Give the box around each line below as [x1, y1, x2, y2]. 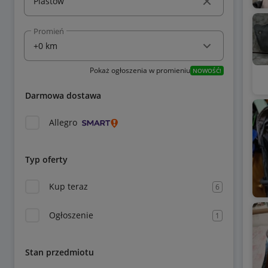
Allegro [49, 117, 77, 128]
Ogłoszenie [49, 209, 93, 221]
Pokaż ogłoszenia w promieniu [89, 65, 190, 75]
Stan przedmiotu [25, 246, 94, 258]
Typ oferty [25, 154, 68, 165]
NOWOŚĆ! [192, 66, 221, 75]
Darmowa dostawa [25, 90, 101, 101]
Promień [33, 26, 64, 36]
